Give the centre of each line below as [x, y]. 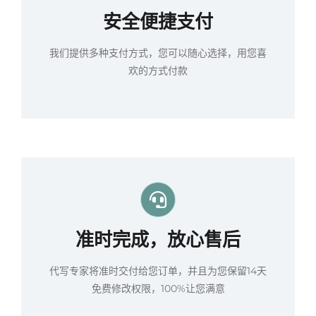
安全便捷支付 [158, 22]
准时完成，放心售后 [158, 239]
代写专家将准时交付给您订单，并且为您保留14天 [158, 271]
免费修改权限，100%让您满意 [158, 288]
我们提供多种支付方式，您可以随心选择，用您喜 [158, 53]
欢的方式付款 [158, 70]
